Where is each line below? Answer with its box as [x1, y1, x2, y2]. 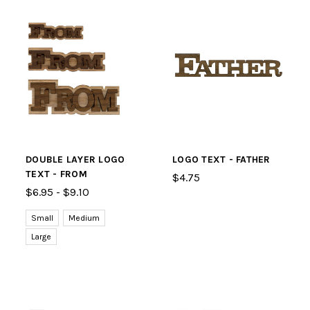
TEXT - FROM [26, 168, 87, 180]
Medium [69, 213, 100, 223]
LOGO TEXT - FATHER [172, 154, 271, 165]
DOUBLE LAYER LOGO [26, 154, 125, 165]
